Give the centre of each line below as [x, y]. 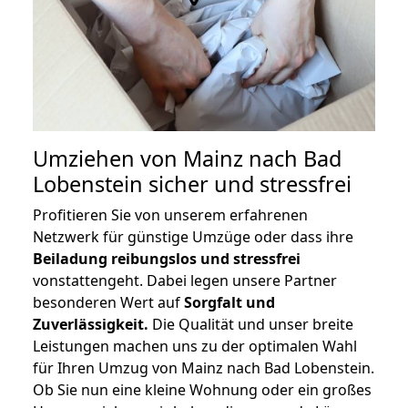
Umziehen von [108, 159]
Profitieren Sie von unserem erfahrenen [170, 215]
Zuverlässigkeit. [91, 325]
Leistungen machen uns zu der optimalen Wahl [195, 347]
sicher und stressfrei [247, 184]
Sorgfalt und [229, 303]
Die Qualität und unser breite [251, 325]
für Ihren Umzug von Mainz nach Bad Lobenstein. [204, 368]
